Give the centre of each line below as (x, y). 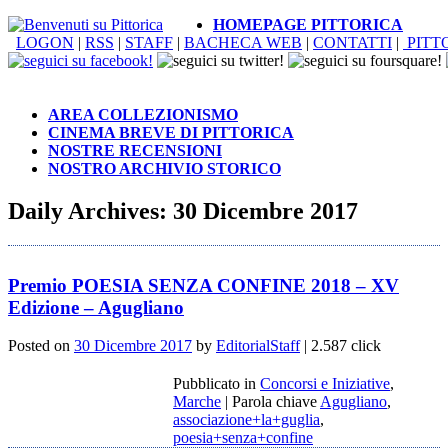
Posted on (41, 346)
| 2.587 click (340, 346)
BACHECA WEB (243, 42)
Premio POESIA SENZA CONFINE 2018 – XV (203, 285)
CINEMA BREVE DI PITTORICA (171, 132)
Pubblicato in (216, 384)
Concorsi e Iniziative (325, 384)
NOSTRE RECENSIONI (135, 150)
